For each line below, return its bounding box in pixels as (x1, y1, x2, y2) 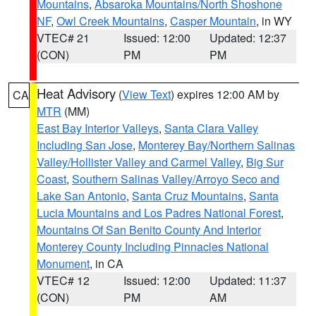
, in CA (90, 255, 123, 272)
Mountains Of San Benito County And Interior (37, 221, 261, 238)
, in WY (256, 13, 292, 29)
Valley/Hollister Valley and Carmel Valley (37, 154, 241, 170)
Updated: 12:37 (209, 30, 287, 46)
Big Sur (246, 154, 284, 170)
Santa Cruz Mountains (132, 188, 243, 204)
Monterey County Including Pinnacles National (37, 238, 269, 255)
